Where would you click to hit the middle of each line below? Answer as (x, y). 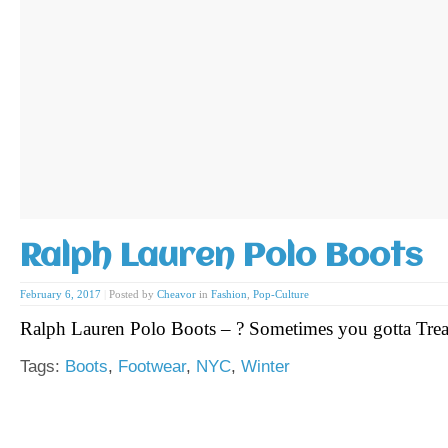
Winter (265, 367)
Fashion (229, 294)
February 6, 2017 (60, 294)
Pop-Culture (281, 294)
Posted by (133, 294)
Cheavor (176, 294)
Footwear (152, 367)
